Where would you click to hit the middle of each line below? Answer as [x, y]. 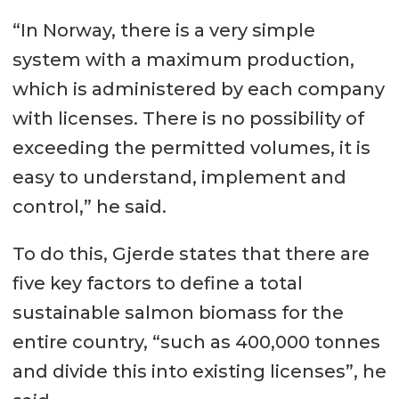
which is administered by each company [198, 89]
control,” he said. [89, 206]
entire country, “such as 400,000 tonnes [196, 342]
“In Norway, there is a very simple [163, 30]
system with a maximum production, [183, 59]
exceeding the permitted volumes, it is [191, 147]
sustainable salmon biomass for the [178, 312]
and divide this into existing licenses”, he [199, 371]
